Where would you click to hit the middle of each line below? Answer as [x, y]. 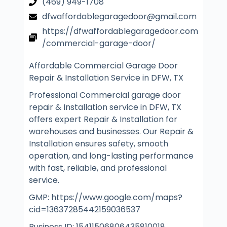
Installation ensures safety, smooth [98, 144]
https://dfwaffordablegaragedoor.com [120, 31]
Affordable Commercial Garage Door [103, 66]
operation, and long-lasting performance [111, 156]
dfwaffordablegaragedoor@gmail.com [119, 16]
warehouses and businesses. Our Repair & [111, 131]
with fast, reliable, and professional [98, 168]
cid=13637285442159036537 [84, 210]
